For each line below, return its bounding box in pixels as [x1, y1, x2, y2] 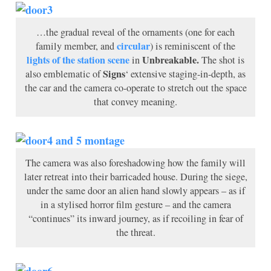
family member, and [36, 39, 117, 53]
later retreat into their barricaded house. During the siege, [24, 169, 247, 183]
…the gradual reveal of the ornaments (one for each [36, 25, 235, 39]
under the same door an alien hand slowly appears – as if [26, 183, 245, 197]
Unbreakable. [142, 52, 201, 67]
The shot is [201, 53, 244, 67]
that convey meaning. [94, 94, 177, 108]
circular [117, 38, 150, 53]
